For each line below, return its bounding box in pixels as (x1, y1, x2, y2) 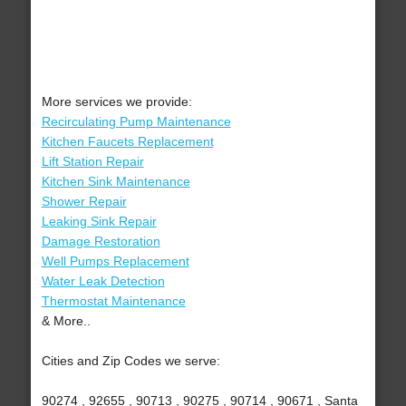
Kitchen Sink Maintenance (41, 174, 190, 189)
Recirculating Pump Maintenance (41, 114, 231, 130)
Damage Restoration (41, 234, 160, 249)
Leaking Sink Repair (41, 214, 157, 229)
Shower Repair (41, 194, 127, 209)
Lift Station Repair (41, 154, 144, 169)
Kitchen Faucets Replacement (41, 134, 214, 150)
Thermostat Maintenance (41, 294, 186, 309)
